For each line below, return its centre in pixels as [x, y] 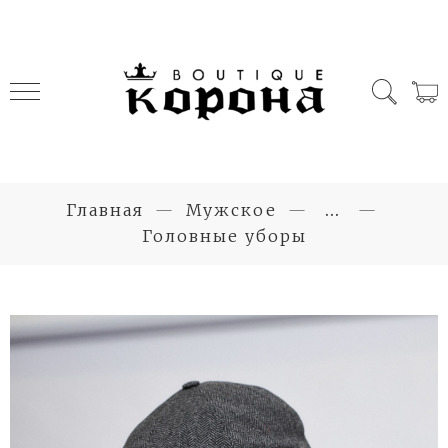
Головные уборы [224, 236]
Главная [104, 210]
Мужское [231, 210]
